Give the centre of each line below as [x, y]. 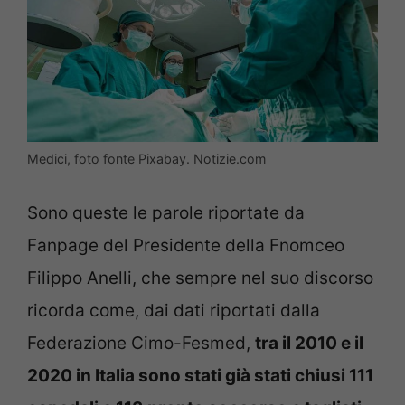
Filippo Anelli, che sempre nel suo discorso [200, 278]
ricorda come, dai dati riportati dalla [174, 310]
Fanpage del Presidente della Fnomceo [186, 245]
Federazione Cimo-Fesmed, [141, 343]
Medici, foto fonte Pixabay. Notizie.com [146, 159]
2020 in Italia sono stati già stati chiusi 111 [200, 375]
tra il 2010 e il [309, 343]
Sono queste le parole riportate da [166, 212]
